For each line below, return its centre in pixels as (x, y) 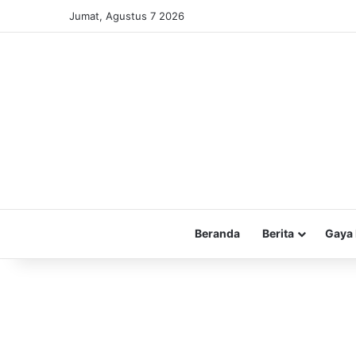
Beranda (217, 233)
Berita (278, 233)
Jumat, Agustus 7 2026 (127, 16)
